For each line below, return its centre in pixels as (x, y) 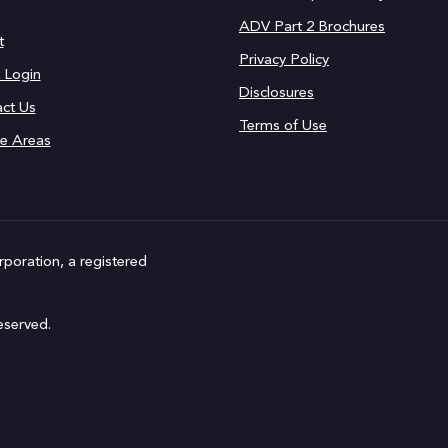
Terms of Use (283, 126)
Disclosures (276, 93)
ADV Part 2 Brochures (312, 27)
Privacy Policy (284, 60)
